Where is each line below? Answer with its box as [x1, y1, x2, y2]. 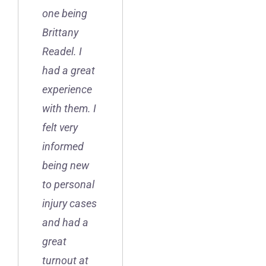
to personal [42, 178, 94, 191]
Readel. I [42, 45, 82, 58]
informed [42, 140, 84, 153]
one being [42, 7, 87, 20]
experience [42, 83, 92, 96]
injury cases [42, 197, 97, 210]
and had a [42, 216, 88, 229]
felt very [42, 121, 78, 134]
